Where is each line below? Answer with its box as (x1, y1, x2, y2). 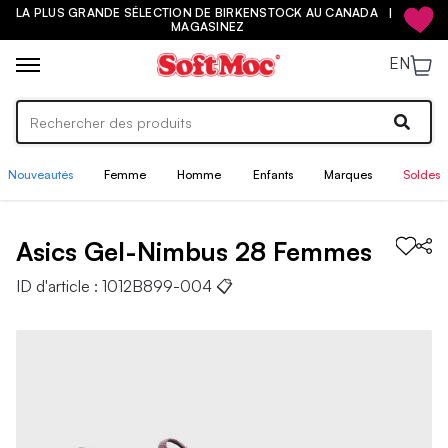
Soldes (402, 167, 440, 182)
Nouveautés (8, 167, 73, 182)
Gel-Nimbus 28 (84, 235, 266, 267)
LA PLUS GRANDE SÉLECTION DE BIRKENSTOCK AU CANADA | (16, 5, 400, 20)
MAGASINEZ (171, 19, 245, 34)
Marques (323, 167, 372, 182)
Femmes (273, 235, 372, 267)
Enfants (252, 167, 293, 182)
